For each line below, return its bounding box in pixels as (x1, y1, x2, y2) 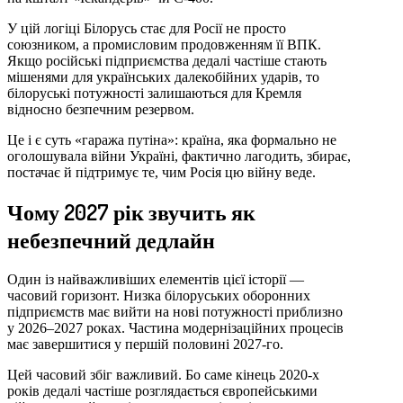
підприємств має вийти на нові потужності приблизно (7, 304, 343, 320)
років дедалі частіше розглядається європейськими (7, 383, 318, 399)
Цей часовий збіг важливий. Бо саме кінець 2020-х (7, 367, 319, 383)
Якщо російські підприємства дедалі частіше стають (7, 52, 327, 68)
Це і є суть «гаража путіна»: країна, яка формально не (7, 131, 336, 148)
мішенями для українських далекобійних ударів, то (7, 68, 319, 85)
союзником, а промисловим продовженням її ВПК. (7, 36, 321, 52)
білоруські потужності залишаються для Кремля (7, 85, 301, 101)
